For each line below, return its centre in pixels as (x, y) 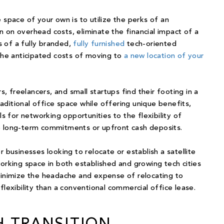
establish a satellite (161, 152)
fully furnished (99, 44)
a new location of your (164, 56)
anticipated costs (42, 56)
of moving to (97, 56)
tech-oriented (151, 44)
